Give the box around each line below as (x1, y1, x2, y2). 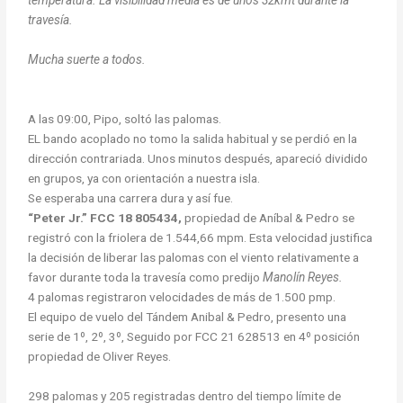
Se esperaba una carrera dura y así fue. (28, 191, 234, 206)
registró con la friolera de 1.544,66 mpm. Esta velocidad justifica (28, 230, 373, 246)
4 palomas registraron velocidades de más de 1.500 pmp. (28, 290, 336, 305)
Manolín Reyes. (263, 270, 344, 285)
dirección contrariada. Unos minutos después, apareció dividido (28, 151, 369, 166)
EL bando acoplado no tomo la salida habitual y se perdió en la (28, 131, 358, 147)
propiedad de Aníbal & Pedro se (182, 210, 355, 226)
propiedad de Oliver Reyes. (28, 349, 172, 364)
